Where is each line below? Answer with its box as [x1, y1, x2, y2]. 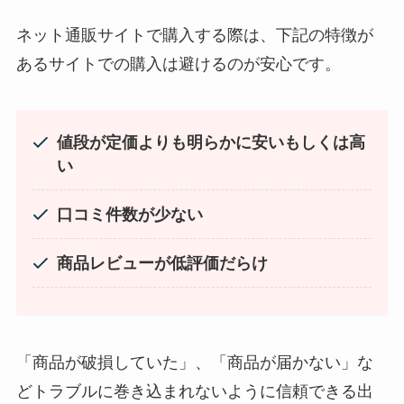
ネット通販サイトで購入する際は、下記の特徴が [15, 25, 373, 44]
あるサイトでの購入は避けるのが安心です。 [15, 54, 341, 73]
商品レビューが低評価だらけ [56, 253, 268, 272]
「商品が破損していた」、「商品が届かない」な [15, 353, 373, 372]
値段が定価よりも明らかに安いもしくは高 [56, 133, 365, 151]
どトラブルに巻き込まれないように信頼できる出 [15, 382, 373, 401]
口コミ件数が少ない [56, 205, 203, 224]
